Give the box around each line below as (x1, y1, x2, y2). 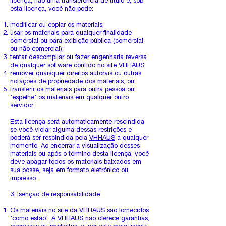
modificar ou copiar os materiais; (10, 22, 106, 29)
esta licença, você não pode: (10, 6, 95, 13)
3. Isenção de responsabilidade (10, 192, 100, 198)
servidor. (10, 103, 34, 109)
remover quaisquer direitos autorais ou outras (10, 71, 141, 77)
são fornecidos (105, 208, 149, 214)
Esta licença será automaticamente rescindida (10, 119, 144, 126)
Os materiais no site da (10, 208, 79, 214)
